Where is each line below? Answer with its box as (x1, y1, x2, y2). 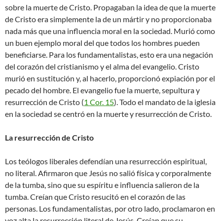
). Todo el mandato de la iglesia (114, 97, 216, 107)
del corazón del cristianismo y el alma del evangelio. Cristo (5, 62, 199, 72)
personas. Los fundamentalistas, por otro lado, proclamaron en (5, 204, 215, 214)
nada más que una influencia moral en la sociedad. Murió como (5, 26, 215, 36)
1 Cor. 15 (84, 97, 114, 107)
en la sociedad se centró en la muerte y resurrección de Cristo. (5, 109, 212, 119)
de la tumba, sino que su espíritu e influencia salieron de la (5, 180, 199, 190)
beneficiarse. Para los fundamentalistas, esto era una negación (5, 50, 213, 60)
